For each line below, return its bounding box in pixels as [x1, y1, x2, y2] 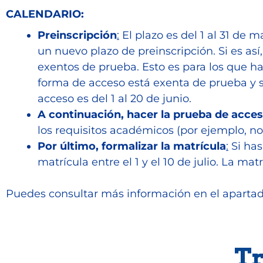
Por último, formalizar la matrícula [38, 140, 226, 153]
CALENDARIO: [6, 8, 84, 21]
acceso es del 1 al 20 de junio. [38, 92, 191, 105]
